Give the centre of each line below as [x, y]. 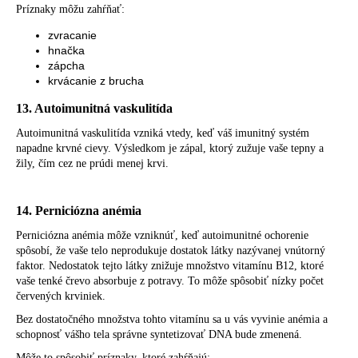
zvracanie [72, 35]
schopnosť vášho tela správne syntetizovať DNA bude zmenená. [159, 334]
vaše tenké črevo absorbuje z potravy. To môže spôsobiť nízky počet [170, 280]
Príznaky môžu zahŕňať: [70, 9]
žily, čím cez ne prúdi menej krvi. [92, 163]
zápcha [66, 65]
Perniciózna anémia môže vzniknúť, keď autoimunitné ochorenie [162, 235]
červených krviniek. [61, 296]
